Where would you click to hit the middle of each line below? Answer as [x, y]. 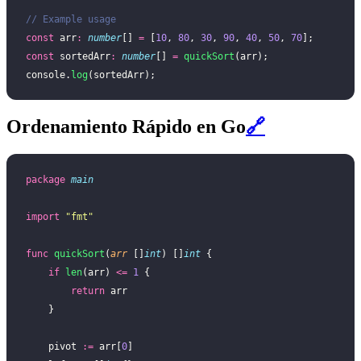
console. [48, 75]
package [46, 179]
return [88, 290]
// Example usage [71, 19]
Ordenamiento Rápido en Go [126, 126]
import [43, 216]
